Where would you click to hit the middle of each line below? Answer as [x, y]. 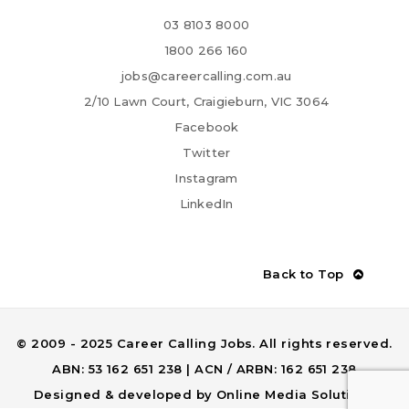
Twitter [206, 153]
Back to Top [303, 274]
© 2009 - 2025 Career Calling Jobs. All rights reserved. [204, 344]
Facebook [206, 127]
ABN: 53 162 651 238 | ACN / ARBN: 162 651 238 [204, 369]
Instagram [206, 178]
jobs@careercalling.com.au [206, 76]
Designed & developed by [125, 395]
